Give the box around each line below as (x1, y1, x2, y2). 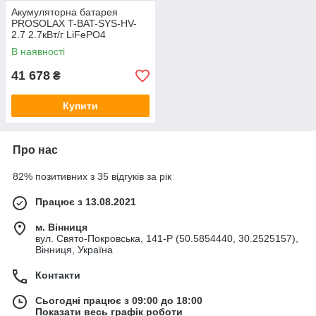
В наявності (11, 46, 65, 58)
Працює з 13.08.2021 (35, 196, 136, 208)
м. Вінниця (35, 221, 87, 233)
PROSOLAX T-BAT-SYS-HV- (11, 18, 137, 30)
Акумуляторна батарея (11, 6, 118, 18)
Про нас (13, 144, 58, 157)
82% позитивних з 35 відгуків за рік (13, 171, 171, 183)
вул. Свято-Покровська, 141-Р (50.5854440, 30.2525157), (35, 233, 298, 245)
